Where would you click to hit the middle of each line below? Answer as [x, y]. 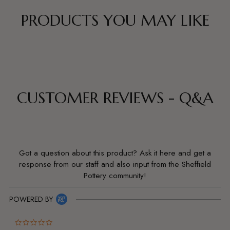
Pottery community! [115, 176]
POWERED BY [31, 199]
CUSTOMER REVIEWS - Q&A [115, 98]
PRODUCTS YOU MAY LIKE [115, 21]
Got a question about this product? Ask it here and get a [115, 153]
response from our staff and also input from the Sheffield [115, 165]
